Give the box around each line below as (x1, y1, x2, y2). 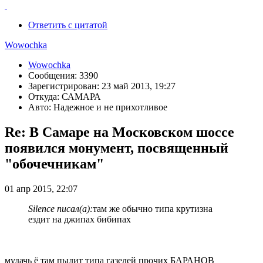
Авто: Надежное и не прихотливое (28, 102, 167, 113)
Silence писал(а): (28, 204, 93, 214)
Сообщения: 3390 (28, 70, 98, 81)
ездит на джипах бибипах (28, 214, 131, 225)
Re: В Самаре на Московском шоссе (5, 124, 234, 140)
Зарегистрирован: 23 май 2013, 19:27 (28, 81, 176, 92)
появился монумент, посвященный (5, 140, 228, 156)
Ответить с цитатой (28, 20, 107, 31)
